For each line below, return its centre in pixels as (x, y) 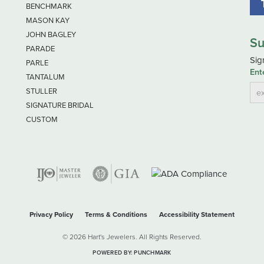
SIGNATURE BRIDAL (60, 105)
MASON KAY (48, 20)
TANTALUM (45, 77)
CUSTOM (42, 119)
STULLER (42, 91)
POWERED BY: (113, 252)
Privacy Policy (51, 214)
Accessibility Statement (197, 214)
